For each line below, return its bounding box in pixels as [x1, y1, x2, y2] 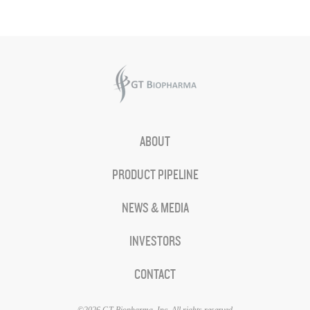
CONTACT [134, 267, 176, 282]
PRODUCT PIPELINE [111, 167, 199, 183]
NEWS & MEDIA [121, 201, 189, 216]
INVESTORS [129, 234, 181, 249]
